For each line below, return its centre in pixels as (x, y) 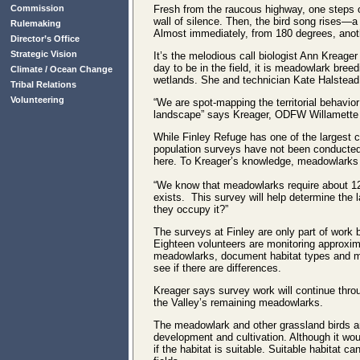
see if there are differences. (217, 268)
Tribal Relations (43, 84)
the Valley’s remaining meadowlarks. (238, 303)
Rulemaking (36, 23)
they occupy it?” (191, 209)
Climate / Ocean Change (61, 69)
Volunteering (37, 100)
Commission (37, 8)
